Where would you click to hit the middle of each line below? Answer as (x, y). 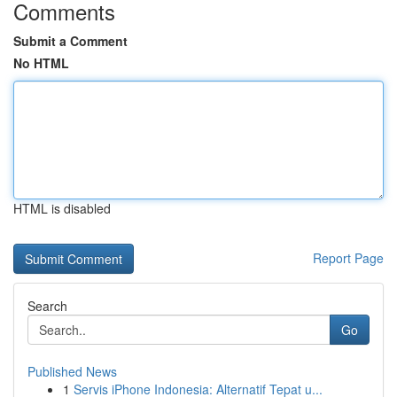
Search (47, 306)
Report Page (348, 258)
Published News (72, 371)
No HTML (41, 63)
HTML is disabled (62, 208)
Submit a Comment (70, 41)
